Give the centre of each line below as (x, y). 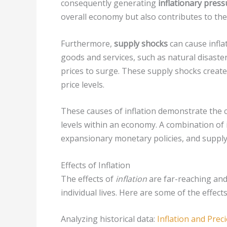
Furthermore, (87, 43)
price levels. (83, 84)
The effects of (88, 179)
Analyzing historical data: (109, 219)
